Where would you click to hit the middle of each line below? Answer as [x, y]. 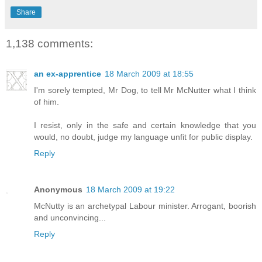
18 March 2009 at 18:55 [149, 74]
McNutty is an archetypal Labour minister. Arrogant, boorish [145, 206]
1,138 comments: [49, 43]
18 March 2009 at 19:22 [130, 190]
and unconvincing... [70, 218]
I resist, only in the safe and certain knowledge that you [145, 125]
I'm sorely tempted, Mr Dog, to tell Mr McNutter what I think [145, 90]
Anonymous [58, 190]
